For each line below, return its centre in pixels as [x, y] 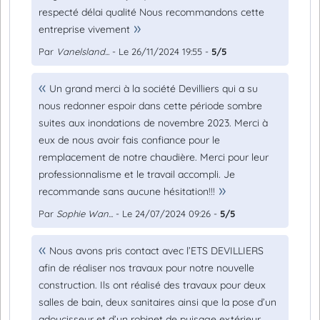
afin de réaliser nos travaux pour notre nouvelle [146, 268]
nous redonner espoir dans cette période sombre [150, 106]
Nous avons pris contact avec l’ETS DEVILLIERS [156, 251]
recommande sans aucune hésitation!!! [127, 191]
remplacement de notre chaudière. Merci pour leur [154, 157]
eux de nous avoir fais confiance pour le [129, 140]
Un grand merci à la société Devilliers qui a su [154, 89]
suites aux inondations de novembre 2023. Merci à [153, 123]
